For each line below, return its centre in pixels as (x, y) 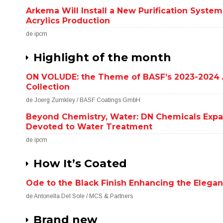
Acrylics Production (68, 21)
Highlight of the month (103, 57)
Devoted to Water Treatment (89, 127)
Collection (48, 87)
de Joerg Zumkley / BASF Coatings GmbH (83, 100)
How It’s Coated (80, 164)
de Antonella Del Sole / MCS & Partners (80, 196)
